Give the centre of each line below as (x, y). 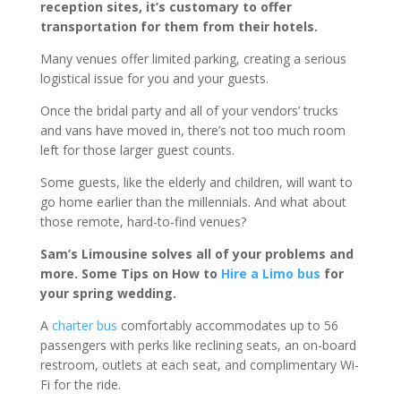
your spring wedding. (108, 293)
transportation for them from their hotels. (179, 26)
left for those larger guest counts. (137, 149)
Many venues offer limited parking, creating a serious (193, 58)
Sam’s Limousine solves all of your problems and (196, 253)
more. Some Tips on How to (130, 273)
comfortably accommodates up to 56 (227, 325)
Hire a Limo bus (270, 273)
